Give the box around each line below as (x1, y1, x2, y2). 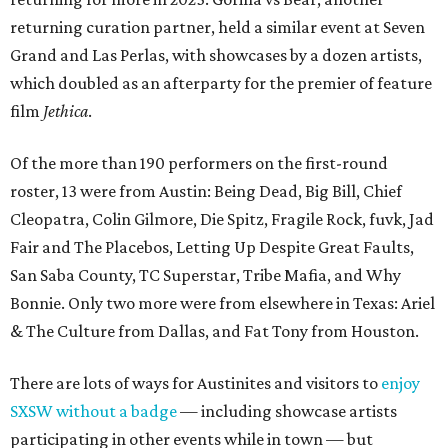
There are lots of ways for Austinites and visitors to (10, 373, 381, 393)
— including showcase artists (177, 401, 397, 421)
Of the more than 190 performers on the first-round (10, 153, 388, 173)
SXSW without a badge (10, 401, 177, 421)
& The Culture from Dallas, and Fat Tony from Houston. (10, 321, 419, 341)
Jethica (43, 101, 88, 121)
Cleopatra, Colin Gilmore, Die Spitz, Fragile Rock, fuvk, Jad (10, 209, 434, 229)
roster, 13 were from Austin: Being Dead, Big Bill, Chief (10, 181, 402, 201)
